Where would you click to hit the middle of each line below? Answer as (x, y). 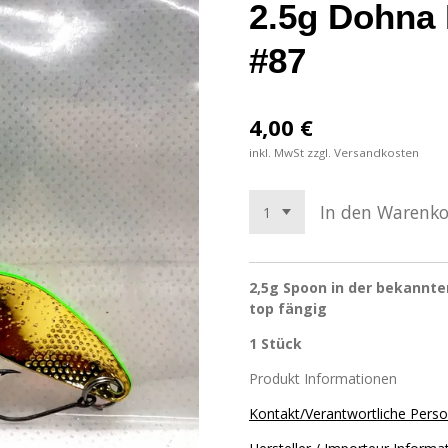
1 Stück (275, 343)
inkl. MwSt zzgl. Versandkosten (334, 153)
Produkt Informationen (325, 378)
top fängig (288, 308)
